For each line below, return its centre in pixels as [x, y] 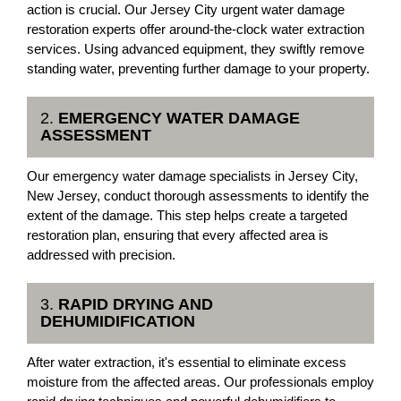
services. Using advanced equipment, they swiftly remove [196, 49]
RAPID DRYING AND [136, 304]
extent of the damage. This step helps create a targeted [187, 215]
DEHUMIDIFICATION [118, 321]
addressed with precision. [101, 255]
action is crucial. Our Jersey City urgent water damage [186, 9]
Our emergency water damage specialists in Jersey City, [192, 176]
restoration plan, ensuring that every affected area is [178, 235]
